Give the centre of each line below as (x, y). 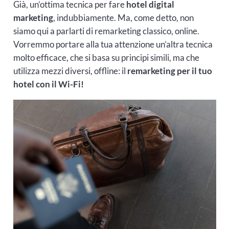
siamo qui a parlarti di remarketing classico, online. (106, 31)
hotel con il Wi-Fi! (48, 84)
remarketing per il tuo (169, 71)
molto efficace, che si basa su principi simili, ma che (106, 58)
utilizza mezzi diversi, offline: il (70, 71)
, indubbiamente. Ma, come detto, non (123, 18)
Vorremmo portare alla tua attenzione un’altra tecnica (113, 44)
